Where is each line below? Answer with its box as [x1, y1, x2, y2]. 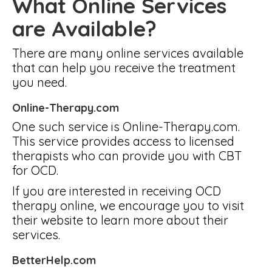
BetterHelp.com [12, 253, 96, 267]
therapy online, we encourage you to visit [12, 198, 244, 213]
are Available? [12, 15, 157, 42]
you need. [12, 75, 67, 90]
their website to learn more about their [12, 212, 228, 228]
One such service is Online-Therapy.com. [12, 119, 240, 134]
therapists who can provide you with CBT [12, 148, 242, 163]
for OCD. [12, 163, 58, 178]
